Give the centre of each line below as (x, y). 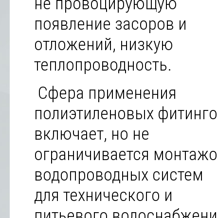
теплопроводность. (103, 65)
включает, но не (92, 134)
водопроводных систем (119, 175)
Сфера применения (105, 93)
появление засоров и (110, 24)
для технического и (103, 195)
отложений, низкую (104, 44)
